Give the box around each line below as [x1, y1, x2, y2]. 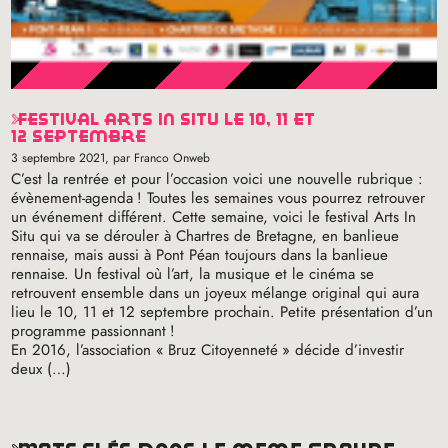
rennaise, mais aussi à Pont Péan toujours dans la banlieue [11, 243, 389, 266]
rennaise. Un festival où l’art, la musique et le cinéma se [11, 262, 375, 285]
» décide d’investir [282, 338, 405, 361]
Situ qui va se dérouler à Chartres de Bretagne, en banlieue [11, 224, 400, 247]
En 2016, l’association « [11, 338, 165, 361]
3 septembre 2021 [11, 148, 106, 167]
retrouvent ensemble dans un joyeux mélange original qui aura [11, 281, 420, 304]
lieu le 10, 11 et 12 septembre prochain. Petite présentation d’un [11, 300, 434, 323]
